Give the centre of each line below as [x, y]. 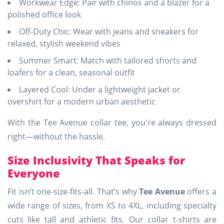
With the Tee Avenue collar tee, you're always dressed [112, 122]
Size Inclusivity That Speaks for [96, 160]
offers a [200, 191]
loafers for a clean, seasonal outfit [71, 72]
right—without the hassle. [56, 136]
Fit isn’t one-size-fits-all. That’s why [73, 191]
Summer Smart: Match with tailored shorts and [108, 60]
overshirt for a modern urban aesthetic [81, 101]
